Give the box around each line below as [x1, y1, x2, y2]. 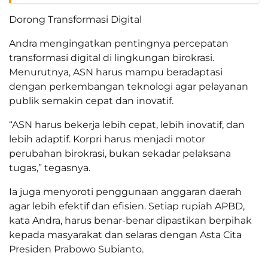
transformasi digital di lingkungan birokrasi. [9, 52, 214, 64]
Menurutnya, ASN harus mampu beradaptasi [9, 66, 223, 78]
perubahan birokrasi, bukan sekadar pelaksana [9, 148, 231, 160]
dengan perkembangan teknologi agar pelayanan [9, 81, 248, 93]
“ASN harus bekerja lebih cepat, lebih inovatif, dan [9, 119, 245, 131]
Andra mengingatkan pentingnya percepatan [9, 38, 229, 50]
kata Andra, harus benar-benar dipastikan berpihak [9, 215, 252, 227]
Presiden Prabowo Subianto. [9, 243, 144, 255]
